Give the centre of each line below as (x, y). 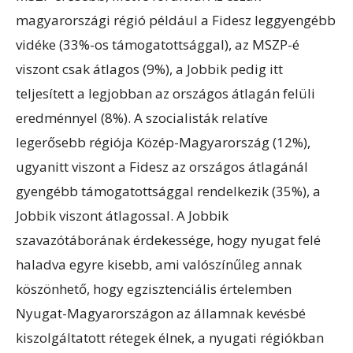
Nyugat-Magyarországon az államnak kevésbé (161, 313)
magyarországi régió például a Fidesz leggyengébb (176, 20)
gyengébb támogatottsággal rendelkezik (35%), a (168, 191)
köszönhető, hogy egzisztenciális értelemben (154, 288)
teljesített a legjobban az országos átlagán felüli (165, 93)
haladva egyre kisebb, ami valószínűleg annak (159, 264)
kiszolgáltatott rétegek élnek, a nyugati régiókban (170, 337)
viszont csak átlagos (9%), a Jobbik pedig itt (149, 69)
